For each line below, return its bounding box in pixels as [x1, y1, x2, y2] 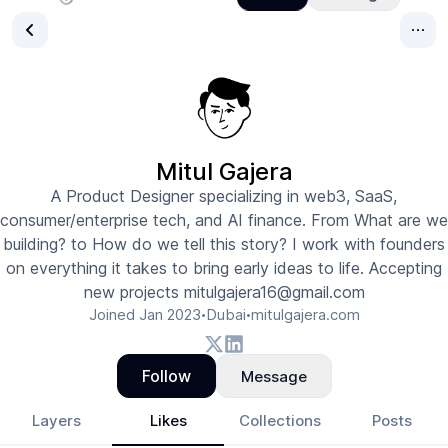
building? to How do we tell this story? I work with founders [3, 234, 445, 254]
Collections [239, 411, 321, 430]
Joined [88, 305, 139, 324]
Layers [31, 411, 81, 430]
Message [240, 366, 307, 386]
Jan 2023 [138, 305, 201, 324]
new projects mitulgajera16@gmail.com [83, 282, 365, 302]
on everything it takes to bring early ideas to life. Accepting [6, 258, 442, 278]
